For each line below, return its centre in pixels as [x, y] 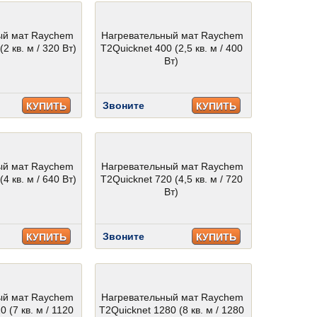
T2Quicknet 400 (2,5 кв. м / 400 [172, 48]
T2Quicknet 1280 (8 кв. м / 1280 [172, 310]
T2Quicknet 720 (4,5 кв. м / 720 [172, 179]
